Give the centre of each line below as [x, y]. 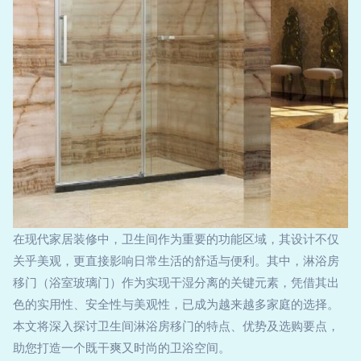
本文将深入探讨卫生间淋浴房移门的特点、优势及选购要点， [176, 326]
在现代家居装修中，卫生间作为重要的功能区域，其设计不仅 [176, 239]
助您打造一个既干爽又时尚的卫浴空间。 [122, 348]
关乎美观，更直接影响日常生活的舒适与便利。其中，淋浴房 [176, 261]
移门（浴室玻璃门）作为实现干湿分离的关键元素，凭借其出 [176, 282]
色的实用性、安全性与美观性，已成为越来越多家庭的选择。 [176, 304]
